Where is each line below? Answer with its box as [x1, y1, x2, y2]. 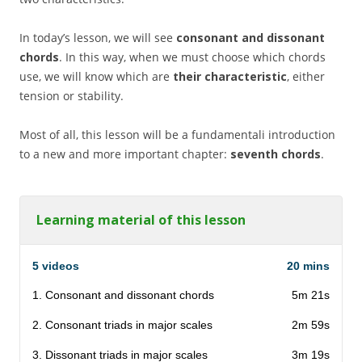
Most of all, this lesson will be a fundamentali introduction [19, 127, 335, 143]
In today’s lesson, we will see [19, 30, 176, 46]
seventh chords [230, 146, 321, 162]
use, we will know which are [19, 69, 173, 85]
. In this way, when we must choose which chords [59, 49, 326, 65]
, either [287, 69, 325, 85]
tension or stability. [19, 88, 124, 104]
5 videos [32, 259, 79, 273]
